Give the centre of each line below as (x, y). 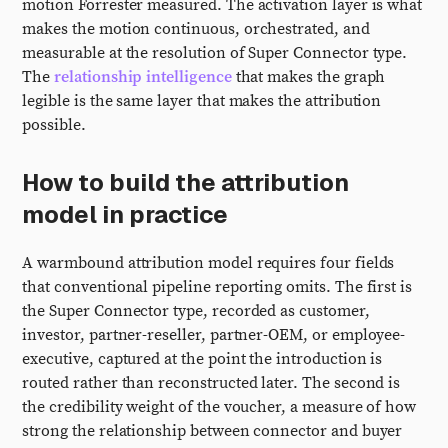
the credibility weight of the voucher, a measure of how (219, 407)
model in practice (125, 214)
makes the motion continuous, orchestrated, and (196, 29)
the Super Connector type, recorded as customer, (196, 311)
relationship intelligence (143, 77)
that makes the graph (308, 77)
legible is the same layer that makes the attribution (202, 101)
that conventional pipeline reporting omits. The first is (217, 287)
